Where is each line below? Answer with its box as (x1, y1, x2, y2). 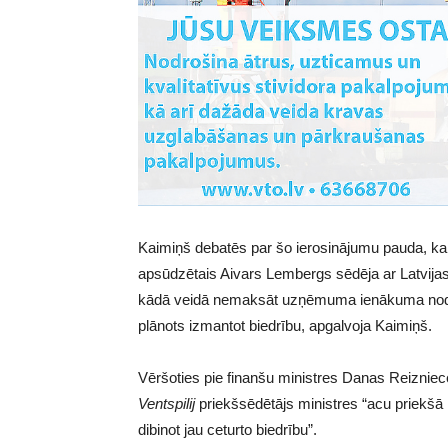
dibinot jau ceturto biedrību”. (138, 421, 317, 439)
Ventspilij (138, 395, 195, 413)
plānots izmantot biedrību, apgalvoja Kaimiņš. (138, 317, 432, 335)
